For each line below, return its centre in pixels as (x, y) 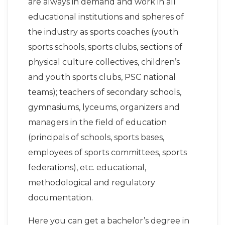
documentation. (61, 198)
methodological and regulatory (92, 183)
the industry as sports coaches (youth (103, 32)
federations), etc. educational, (87, 168)
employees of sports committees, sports (107, 153)
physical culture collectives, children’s (104, 62)
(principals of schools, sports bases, (96, 138)
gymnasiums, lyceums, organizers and (104, 107)
